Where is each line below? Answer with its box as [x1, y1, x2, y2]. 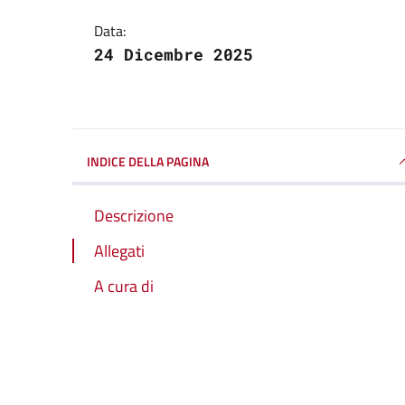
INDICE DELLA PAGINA [87, 151, 209, 171]
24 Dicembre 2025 [94, 42, 253, 65]
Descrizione [94, 202, 174, 228]
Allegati [94, 238, 145, 263]
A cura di [94, 273, 154, 298]
